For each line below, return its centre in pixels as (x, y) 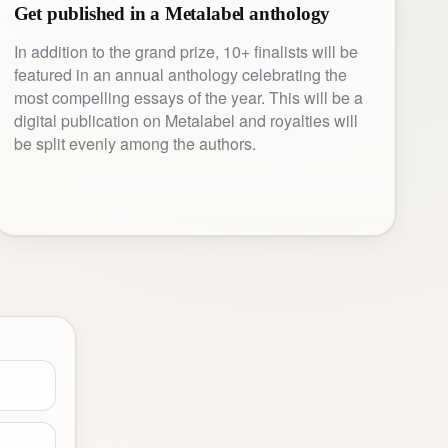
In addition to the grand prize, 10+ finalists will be (185, 52)
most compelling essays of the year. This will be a (188, 98)
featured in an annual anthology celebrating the (180, 75)
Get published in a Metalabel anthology (172, 14)
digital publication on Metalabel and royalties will (185, 121)
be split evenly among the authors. (134, 144)
